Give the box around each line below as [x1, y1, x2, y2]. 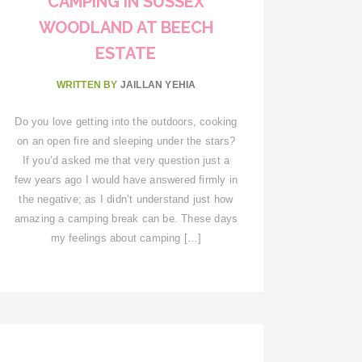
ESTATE [95, 43, 157, 63]
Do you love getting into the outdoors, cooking [15, 115, 238, 128]
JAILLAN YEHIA [120, 78, 196, 90]
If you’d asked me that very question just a [22, 154, 230, 166]
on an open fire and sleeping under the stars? [16, 134, 235, 147]
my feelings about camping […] [50, 231, 202, 244]
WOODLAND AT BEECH [38, 17, 213, 37]
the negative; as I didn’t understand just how [19, 192, 234, 205]
